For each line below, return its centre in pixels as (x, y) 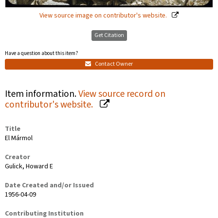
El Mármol (19, 138)
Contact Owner (113, 64)
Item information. (42, 94)
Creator (18, 157)
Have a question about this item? (42, 54)
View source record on (122, 94)
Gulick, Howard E (29, 166)
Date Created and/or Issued (49, 185)
